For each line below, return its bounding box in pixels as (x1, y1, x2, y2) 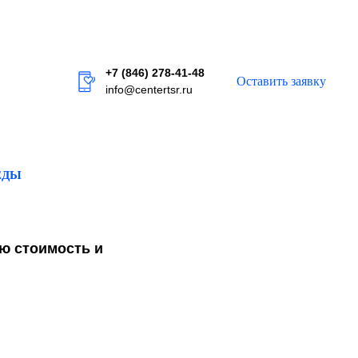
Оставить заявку (237, 74, 326, 88)
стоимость (14, 241, 90, 257)
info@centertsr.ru (105, 83, 193, 96)
